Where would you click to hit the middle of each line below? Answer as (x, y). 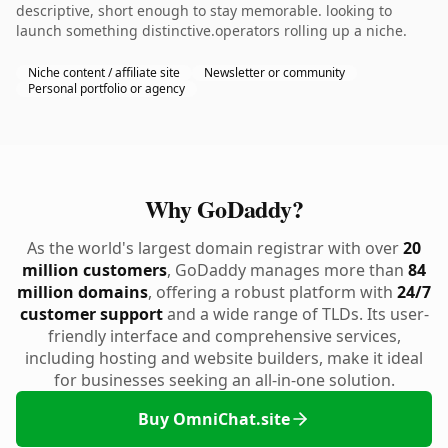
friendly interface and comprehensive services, (224, 336)
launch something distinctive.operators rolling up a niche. (211, 30)
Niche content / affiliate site (104, 72)
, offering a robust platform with (272, 292)
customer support (91, 314)
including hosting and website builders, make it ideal (224, 358)
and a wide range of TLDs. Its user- (295, 314)
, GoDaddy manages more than (287, 270)
